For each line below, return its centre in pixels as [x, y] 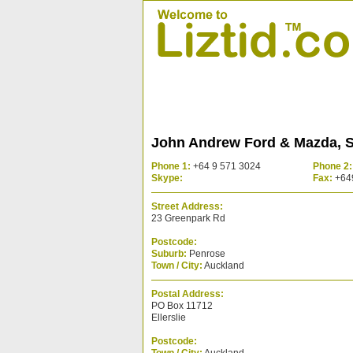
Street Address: [187, 206]
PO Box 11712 [182, 306]
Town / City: [177, 266]
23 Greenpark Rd [188, 218]
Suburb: [169, 254]
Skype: [167, 178]
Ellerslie [169, 318]
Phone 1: [171, 166]
